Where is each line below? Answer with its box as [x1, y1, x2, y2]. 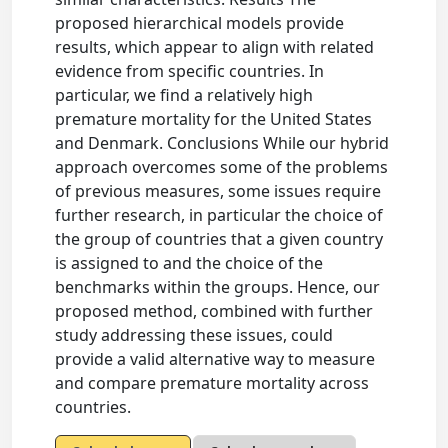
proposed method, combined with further [55, 300, 374, 322]
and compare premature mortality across [55, 372, 370, 394]
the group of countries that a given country [55, 228, 384, 250]
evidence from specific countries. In [55, 60, 325, 82]
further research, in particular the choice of [55, 204, 384, 226]
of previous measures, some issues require [55, 180, 382, 202]
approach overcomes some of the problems [55, 156, 389, 178]
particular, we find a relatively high [55, 84, 314, 106]
